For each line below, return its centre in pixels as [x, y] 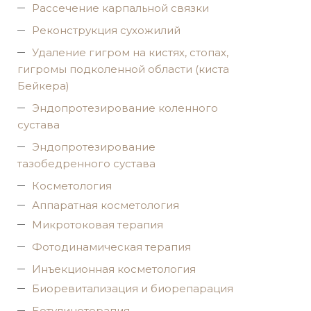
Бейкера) [43, 86]
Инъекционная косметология [114, 269]
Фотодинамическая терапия [111, 247]
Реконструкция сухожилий [106, 30]
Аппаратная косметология [106, 205]
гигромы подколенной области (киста [123, 69]
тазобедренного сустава [86, 163]
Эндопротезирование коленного [125, 108]
